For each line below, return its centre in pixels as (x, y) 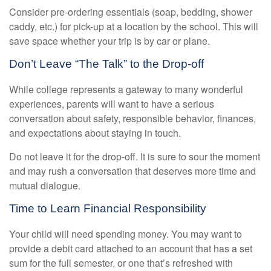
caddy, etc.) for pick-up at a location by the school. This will (134, 27)
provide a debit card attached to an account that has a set (131, 248)
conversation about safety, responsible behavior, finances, (132, 119)
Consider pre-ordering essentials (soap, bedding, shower (131, 12)
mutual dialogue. (45, 186)
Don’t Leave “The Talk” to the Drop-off (106, 64)
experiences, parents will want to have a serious (112, 104)
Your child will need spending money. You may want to (126, 233)
